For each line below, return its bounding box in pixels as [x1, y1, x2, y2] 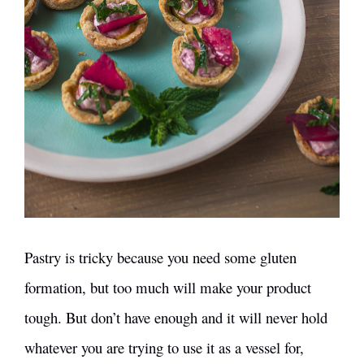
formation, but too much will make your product [24, 277, 311, 298]
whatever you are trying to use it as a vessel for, [24, 337, 304, 358]
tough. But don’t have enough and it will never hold [24, 307, 327, 328]
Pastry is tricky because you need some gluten [24, 247, 297, 268]
